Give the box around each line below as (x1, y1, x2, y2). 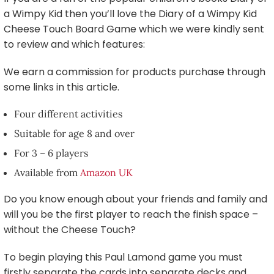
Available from (14, 166, 80, 179)
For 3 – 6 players (14, 147, 88, 159)
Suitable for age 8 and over (14, 127, 135, 139)
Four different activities (14, 108, 122, 120)
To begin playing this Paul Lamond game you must (4, 250, 243, 264)
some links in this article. (4, 80, 119, 94)
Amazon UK (80, 166, 133, 179)
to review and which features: (4, 37, 145, 51)
